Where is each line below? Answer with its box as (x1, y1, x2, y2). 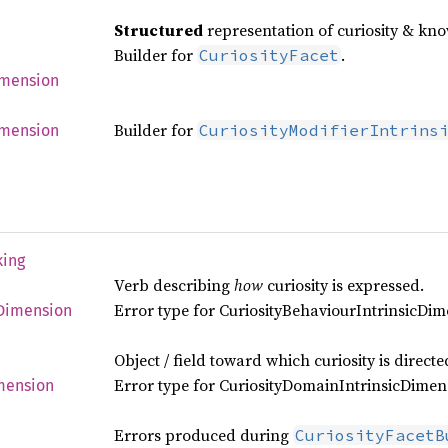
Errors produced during (113, 424, 293, 446)
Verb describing (113, 274, 234, 296)
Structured (113, 19, 203, 41)
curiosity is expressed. (262, 274, 424, 296)
